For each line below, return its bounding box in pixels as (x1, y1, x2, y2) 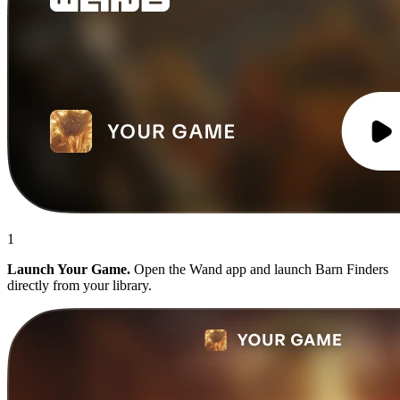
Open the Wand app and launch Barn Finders (130, 261, 388, 277)
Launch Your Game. (7, 261, 130, 277)
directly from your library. (7, 277, 152, 293)
